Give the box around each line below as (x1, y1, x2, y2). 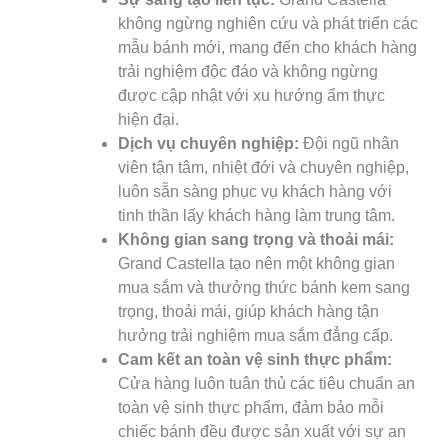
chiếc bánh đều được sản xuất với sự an (118, 422, 406, 440)
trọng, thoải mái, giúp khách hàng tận (118, 302, 379, 320)
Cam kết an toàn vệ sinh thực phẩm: (118, 350, 392, 368)
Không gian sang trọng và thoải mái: (118, 230, 394, 248)
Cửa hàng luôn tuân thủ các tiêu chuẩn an (118, 374, 415, 392)
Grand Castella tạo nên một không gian (118, 254, 395, 272)
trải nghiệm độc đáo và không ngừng (118, 62, 378, 80)
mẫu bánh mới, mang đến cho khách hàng (118, 38, 417, 56)
